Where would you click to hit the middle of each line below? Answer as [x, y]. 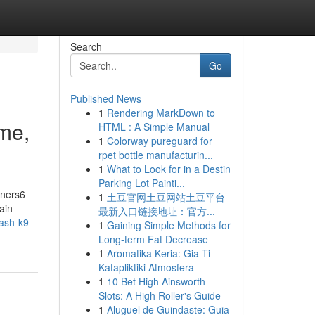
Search [86, 46]
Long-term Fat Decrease [153, 239]
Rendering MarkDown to [161, 112]
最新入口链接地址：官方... [156, 211]
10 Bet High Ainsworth [156, 281]
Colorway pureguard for [159, 141]
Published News [105, 98]
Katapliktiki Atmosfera [146, 267]
